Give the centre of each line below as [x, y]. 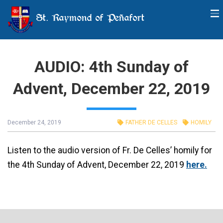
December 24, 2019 [34, 122]
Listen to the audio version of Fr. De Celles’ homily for [110, 150]
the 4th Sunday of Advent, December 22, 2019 [97, 165]
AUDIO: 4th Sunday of [111, 67]
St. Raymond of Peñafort [89, 17]
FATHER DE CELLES [151, 122]
